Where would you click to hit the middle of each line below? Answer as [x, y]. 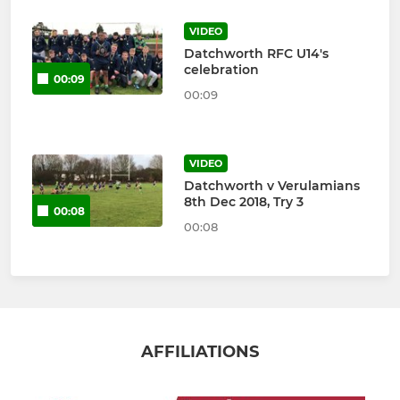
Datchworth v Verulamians [271, 185]
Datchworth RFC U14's [256, 53]
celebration [221, 69]
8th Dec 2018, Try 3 [243, 201]
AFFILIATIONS [200, 351]
